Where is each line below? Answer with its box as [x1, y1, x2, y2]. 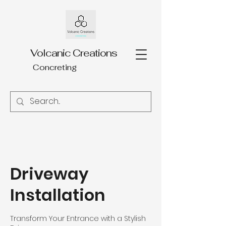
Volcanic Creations [30, 46, 117, 60]
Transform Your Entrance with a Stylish [10, 213, 146, 223]
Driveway [10, 162, 88, 185]
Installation [10, 184, 105, 206]
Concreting [33, 62, 77, 73]
